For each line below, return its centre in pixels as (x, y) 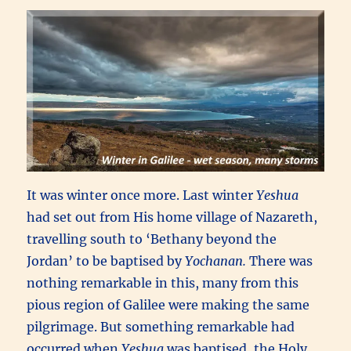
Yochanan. (217, 261)
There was (281, 261)
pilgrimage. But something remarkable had (161, 327)
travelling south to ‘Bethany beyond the (152, 239)
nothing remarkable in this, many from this (163, 283)
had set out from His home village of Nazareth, (172, 217)
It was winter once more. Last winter (142, 195)
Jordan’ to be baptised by (106, 261)
